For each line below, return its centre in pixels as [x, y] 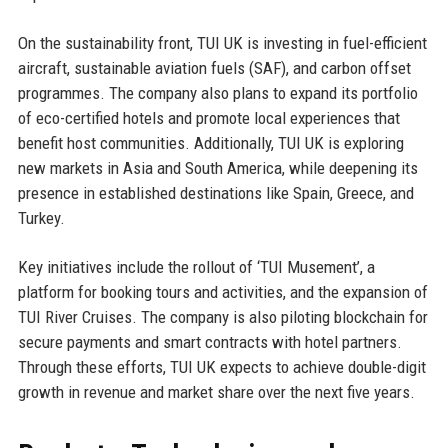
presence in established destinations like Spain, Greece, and [215, 193]
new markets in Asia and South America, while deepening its [217, 168]
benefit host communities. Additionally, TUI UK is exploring [210, 143]
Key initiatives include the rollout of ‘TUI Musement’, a [196, 267]
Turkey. [41, 218]
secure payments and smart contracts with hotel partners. [209, 342]
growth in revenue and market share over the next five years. [216, 392]
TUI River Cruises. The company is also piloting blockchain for [222, 317]
